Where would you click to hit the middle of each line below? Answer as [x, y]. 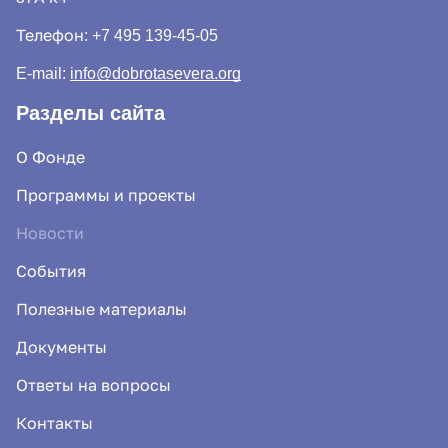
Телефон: [54, 35]
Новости [50, 233]
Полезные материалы [101, 309]
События [51, 271]
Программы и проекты [106, 195]
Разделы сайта [90, 113]
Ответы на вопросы [93, 385]
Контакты [54, 423]
